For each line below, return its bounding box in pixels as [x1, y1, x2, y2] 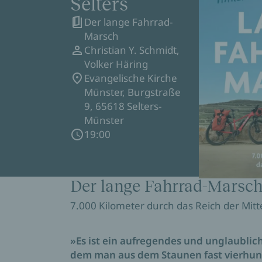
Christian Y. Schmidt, [84, 43, 180, 57]
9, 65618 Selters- [84, 99, 161, 113]
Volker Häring [84, 57, 148, 71]
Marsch [84, 29, 119, 43]
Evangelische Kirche [84, 71, 177, 85]
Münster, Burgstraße [84, 85, 181, 99]
